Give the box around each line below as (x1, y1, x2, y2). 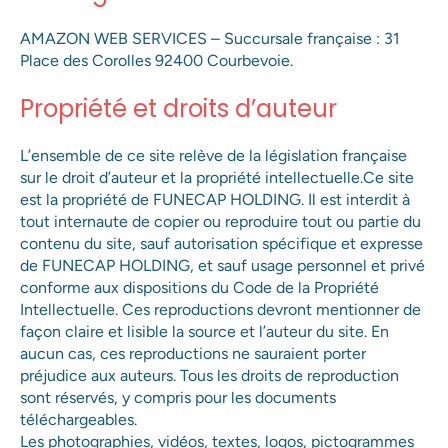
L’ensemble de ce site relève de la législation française (20, 146, 407, 166)
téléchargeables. (20, 410, 137, 430)
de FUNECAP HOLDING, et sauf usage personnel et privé (20, 256, 425, 276)
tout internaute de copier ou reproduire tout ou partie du (20, 212, 421, 232)
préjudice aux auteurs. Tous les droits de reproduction (20, 366, 399, 386)
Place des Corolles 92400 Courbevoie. (20, 51, 293, 71)
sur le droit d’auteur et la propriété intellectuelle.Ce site (20, 168, 414, 188)
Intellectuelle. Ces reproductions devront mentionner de (20, 300, 421, 320)
